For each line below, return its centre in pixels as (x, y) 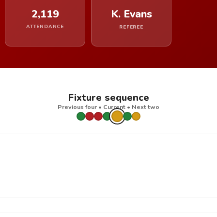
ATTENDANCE (45, 27)
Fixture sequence (108, 98)
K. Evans (131, 14)
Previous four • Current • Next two (108, 107)
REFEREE (131, 27)
